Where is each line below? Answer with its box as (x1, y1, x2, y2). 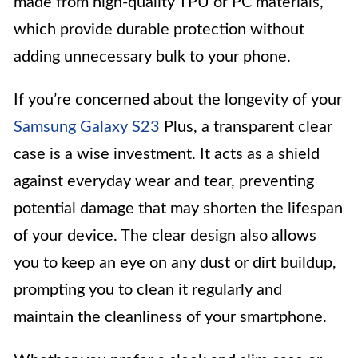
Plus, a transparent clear (160, 118, 332, 135)
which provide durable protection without (14, 21, 304, 38)
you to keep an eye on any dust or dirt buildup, (14, 254, 336, 271)
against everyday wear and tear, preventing (14, 173, 314, 189)
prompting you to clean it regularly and (14, 281, 282, 298)
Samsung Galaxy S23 (14, 118, 160, 135)
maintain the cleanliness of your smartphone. (14, 308, 327, 325)
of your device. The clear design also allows (14, 227, 316, 244)
